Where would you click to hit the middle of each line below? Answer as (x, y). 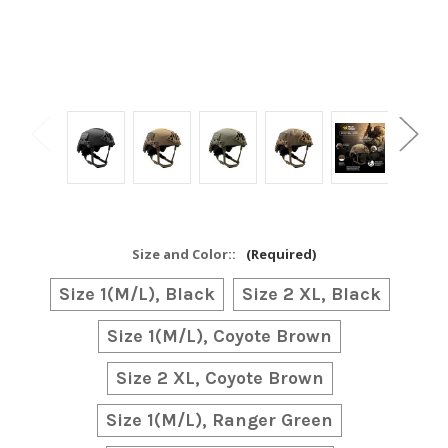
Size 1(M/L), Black (136, 294)
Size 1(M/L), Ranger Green (219, 420)
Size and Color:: (185, 254)
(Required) (281, 254)
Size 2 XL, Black (311, 294)
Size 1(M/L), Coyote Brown (219, 336)
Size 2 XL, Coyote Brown (219, 378)
